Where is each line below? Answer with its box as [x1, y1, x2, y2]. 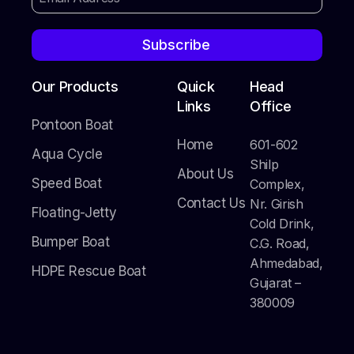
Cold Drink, [250, 216, 314, 232]
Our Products [32, 78, 119, 96]
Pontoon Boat [32, 117, 113, 134]
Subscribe [142, 36, 210, 54]
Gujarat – [250, 275, 302, 292]
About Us [177, 166, 234, 183]
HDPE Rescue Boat [32, 263, 146, 280]
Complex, [250, 176, 305, 193]
